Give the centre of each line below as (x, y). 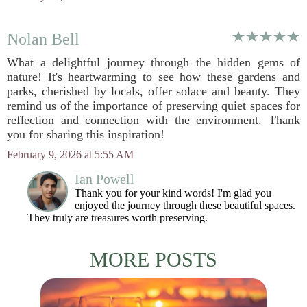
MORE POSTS (153, 259)
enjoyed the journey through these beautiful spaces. (185, 205)
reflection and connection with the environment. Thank (153, 120)
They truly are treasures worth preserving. (118, 218)
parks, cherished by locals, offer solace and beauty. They (153, 91)
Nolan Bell (43, 39)
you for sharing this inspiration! (86, 134)
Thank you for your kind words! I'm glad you (173, 193)
